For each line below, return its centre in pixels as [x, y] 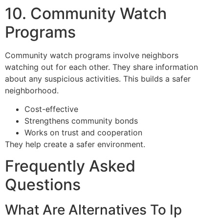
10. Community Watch [86, 13]
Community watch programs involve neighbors [92, 55]
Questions [43, 185]
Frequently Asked [70, 166]
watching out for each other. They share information [101, 67]
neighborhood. [32, 90]
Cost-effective [51, 109]
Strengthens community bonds [81, 121]
